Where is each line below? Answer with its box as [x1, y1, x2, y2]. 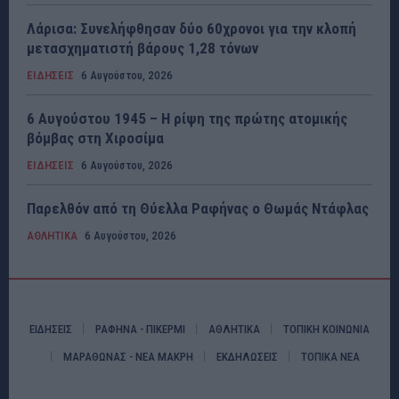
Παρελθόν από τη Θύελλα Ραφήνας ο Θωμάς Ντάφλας [27, 199, 369, 218]
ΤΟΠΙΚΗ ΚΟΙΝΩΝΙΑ [283, 322, 370, 337]
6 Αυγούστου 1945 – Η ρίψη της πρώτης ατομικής [27, 110, 347, 128]
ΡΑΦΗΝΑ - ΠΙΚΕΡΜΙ [95, 322, 185, 337]
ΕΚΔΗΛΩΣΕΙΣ [216, 350, 278, 364]
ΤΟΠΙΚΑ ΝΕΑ [300, 350, 360, 364]
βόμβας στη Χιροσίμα [27, 129, 164, 148]
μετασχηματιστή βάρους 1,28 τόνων [27, 39, 258, 58]
